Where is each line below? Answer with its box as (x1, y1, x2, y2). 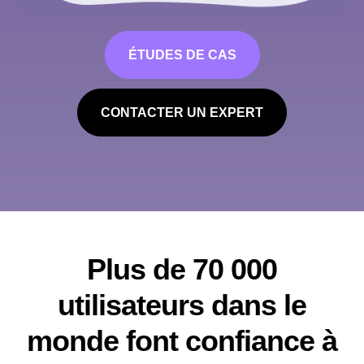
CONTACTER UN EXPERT (101, 106, 263, 120)
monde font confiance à (27, 324, 337, 358)
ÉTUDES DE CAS (128, 48, 236, 63)
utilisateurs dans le (58, 288, 306, 323)
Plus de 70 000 (87, 253, 277, 287)
